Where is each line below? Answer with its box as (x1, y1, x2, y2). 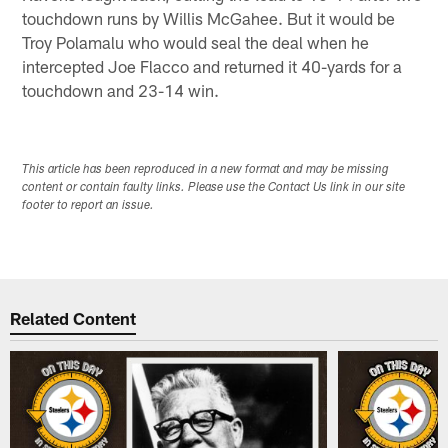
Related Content (10, 308, 137, 329)
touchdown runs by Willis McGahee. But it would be (22, 8, 396, 29)
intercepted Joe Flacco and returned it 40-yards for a (22, 56, 403, 77)
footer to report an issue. (22, 199, 155, 212)
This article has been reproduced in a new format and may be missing (22, 163, 390, 176)
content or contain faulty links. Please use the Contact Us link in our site (22, 181, 406, 194)
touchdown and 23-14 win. (22, 80, 220, 101)
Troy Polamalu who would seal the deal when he (22, 32, 370, 53)
